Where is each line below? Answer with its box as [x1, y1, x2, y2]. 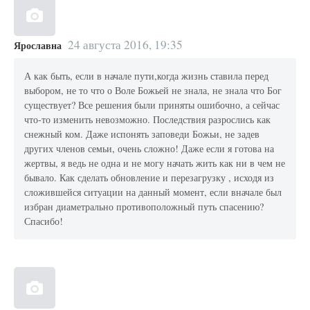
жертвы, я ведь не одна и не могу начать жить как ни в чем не [24, 156, 286, 170]
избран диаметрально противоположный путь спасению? [24, 200, 264, 214]
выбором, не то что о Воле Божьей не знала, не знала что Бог [24, 84, 282, 98]
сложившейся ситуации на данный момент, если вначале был [24, 185, 282, 199]
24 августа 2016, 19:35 [67, 36, 183, 53]
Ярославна [14, 37, 62, 53]
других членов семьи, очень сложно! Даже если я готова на [24, 142, 275, 156]
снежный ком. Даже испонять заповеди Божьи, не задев [24, 127, 260, 141]
